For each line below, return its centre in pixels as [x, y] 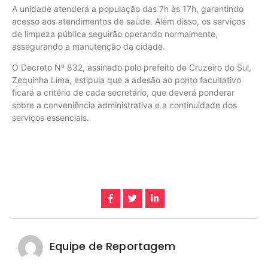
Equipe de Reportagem [112, 246]
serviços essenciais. [51, 118]
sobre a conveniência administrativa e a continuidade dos [124, 105]
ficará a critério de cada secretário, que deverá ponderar [123, 93]
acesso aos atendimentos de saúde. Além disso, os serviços [129, 21]
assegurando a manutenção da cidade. [89, 46]
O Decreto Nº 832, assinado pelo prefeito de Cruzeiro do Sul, [132, 68]
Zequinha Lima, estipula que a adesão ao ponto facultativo [127, 80]
